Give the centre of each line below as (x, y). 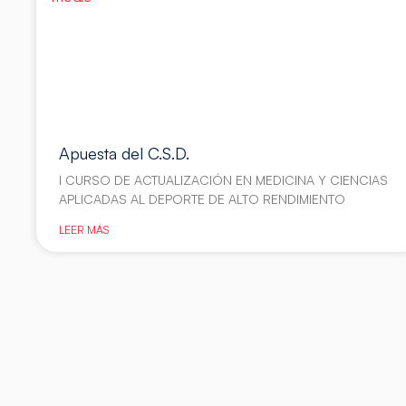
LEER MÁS (84, 230)
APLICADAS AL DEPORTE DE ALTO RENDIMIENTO (203, 199)
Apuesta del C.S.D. (125, 154)
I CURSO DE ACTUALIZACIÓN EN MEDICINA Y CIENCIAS (224, 180)
